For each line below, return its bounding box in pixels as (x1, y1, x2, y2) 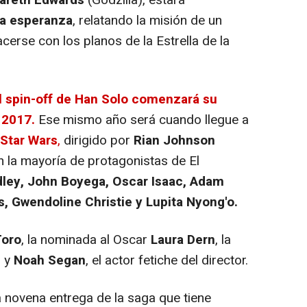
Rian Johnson (134, 130, 215, 150)
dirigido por (64, 130, 134, 150)
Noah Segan (14, 250, 86, 270)
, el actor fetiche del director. (86, 250, 248, 270)
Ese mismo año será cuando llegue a (38, 110, 249, 130)
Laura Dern (151, 230, 215, 249)
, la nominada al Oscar (21, 230, 151, 249)
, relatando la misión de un (73, 10, 222, 30)
